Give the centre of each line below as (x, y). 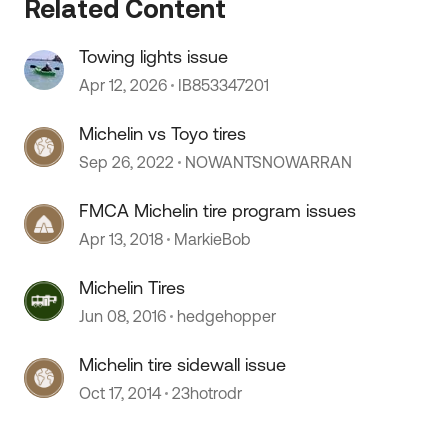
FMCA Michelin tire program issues (218, 210)
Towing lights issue (154, 56)
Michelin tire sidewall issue (183, 364)
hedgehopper (227, 316)
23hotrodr (207, 393)
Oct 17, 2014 (120, 393)
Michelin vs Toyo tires (163, 133)
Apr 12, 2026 (123, 85)
